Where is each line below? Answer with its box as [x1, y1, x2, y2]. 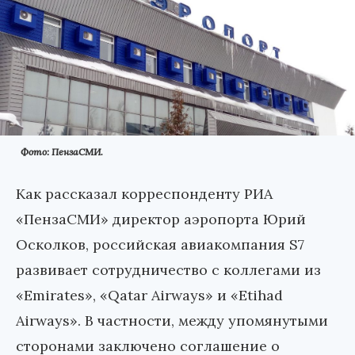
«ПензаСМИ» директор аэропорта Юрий [16, 210, 306, 229]
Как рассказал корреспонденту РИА [16, 185, 273, 204]
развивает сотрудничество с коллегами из [16, 261, 321, 280]
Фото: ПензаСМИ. [21, 146, 103, 158]
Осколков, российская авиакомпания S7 [16, 235, 304, 254]
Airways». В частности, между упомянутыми [16, 311, 328, 330]
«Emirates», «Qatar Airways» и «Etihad [16, 286, 283, 305]
